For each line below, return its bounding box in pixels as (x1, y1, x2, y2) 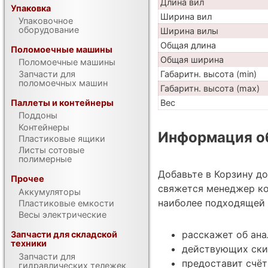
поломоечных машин (19, 77, 108, 88)
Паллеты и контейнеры (11, 97, 114, 108)
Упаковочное (19, 16, 74, 26)
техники (11, 238, 47, 249)
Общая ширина (160, 54, 224, 65)
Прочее (11, 173, 45, 184)
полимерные (19, 154, 72, 165)
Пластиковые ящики (19, 133, 106, 144)
